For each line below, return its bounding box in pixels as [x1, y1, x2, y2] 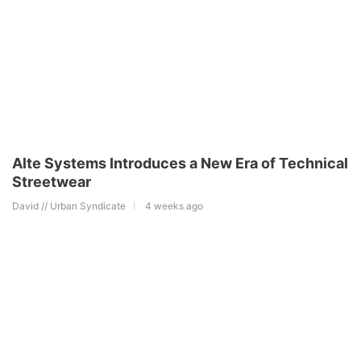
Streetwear [12, 173, 91, 191]
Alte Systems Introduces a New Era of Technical [12, 155, 348, 172]
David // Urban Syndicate [12, 200, 126, 213]
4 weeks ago [145, 200, 203, 213]
